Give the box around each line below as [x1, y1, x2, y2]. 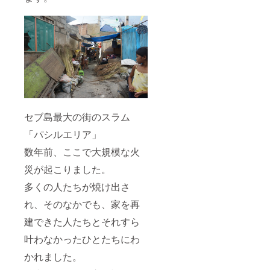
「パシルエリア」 [24, 127, 101, 141]
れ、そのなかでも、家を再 [24, 196, 140, 211]
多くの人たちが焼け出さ [24, 179, 130, 193]
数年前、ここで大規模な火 [24, 144, 140, 159]
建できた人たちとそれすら [24, 214, 140, 228]
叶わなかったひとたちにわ [24, 231, 140, 246]
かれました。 [24, 249, 82, 263]
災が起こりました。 [24, 162, 111, 176]
